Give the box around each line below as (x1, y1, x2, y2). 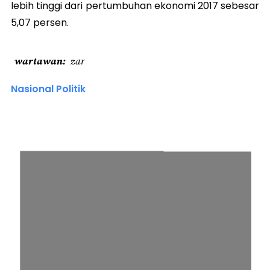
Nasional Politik (11, 81, 86, 96)
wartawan (14, 54, 63, 67)
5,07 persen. (11, 15, 69, 30)
